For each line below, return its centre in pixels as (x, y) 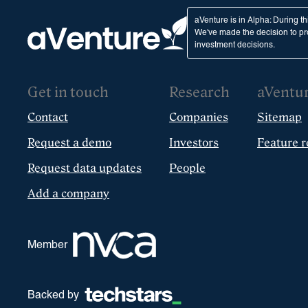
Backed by (53, 296)
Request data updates (85, 168)
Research (199, 92)
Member (47, 245)
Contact (48, 117)
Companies (199, 117)
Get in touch (68, 92)
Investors (194, 143)
